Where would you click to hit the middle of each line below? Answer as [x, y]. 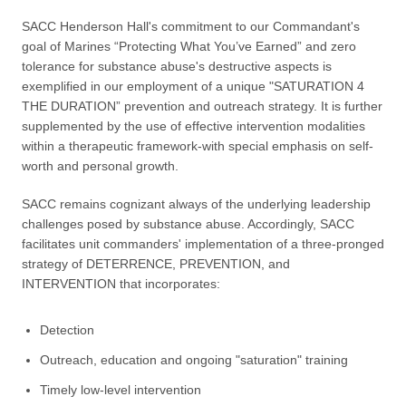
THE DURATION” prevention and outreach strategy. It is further [202, 106]
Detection [67, 330]
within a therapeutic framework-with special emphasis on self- [198, 146]
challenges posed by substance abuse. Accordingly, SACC [188, 224]
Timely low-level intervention [121, 390]
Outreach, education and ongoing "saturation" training [194, 360]
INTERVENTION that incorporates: [121, 284]
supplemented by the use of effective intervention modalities [193, 126]
